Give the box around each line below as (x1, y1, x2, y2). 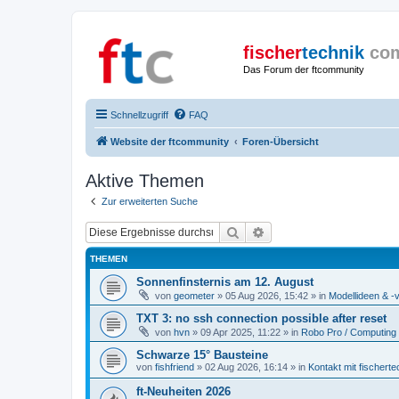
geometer (174, 290, 215, 301)
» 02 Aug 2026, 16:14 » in (194, 362, 308, 372)
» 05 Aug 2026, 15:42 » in (215, 290, 329, 301)
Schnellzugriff (110, 109, 168, 120)
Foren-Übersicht (242, 135, 319, 147)
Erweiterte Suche (265, 224, 358, 240)
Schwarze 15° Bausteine (136, 348, 268, 362)
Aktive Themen (85, 170, 204, 191)
